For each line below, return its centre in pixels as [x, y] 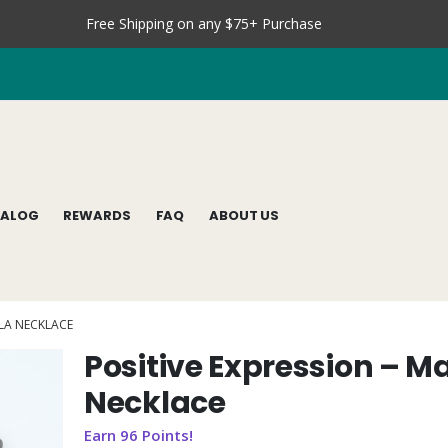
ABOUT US [244, 215]
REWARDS [97, 215]
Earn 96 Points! [138, 434]
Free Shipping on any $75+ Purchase [204, 23]
